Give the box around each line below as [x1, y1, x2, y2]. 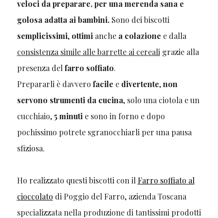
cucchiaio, [17, 110, 54, 121]
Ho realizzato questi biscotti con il [17, 175, 138, 185]
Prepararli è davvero [17, 78, 93, 89]
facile [92, 78, 113, 89]
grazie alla [160, 46, 199, 57]
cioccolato [17, 191, 53, 201]
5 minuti [54, 110, 83, 121]
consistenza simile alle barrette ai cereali [17, 46, 160, 57]
